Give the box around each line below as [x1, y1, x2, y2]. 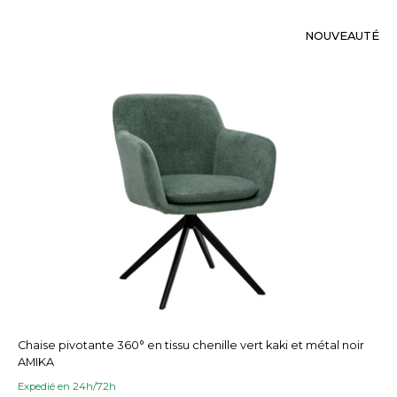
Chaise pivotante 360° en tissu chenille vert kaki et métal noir [18, 339, 364, 353]
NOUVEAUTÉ [305, 29, 379, 43]
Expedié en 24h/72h [18, 380, 116, 393]
